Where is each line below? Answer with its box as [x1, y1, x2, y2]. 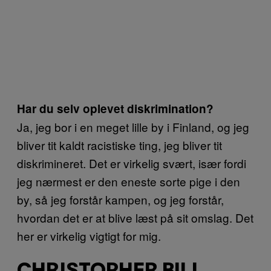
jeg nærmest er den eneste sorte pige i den [17, 172, 240, 189]
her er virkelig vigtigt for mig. [17, 227, 161, 244]
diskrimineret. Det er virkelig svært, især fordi [17, 154, 246, 171]
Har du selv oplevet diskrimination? [17, 100, 214, 117]
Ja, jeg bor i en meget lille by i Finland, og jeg [17, 118, 249, 135]
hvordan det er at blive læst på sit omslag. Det [17, 209, 253, 226]
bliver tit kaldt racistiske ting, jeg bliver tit [17, 136, 222, 153]
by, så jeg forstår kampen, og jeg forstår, [17, 191, 224, 207]
